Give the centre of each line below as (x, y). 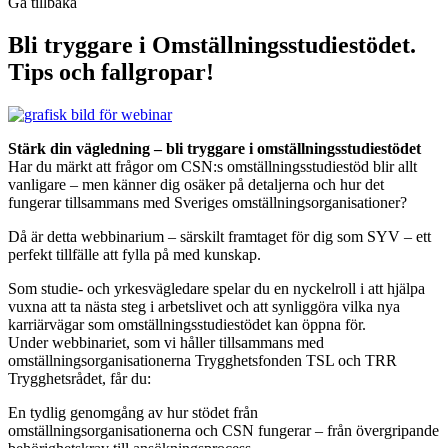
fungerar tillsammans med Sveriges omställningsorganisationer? (207, 202)
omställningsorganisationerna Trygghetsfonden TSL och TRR (202, 360)
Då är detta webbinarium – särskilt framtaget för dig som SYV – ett (219, 236)
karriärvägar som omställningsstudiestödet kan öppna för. (187, 324)
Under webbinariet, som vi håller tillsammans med (166, 342)
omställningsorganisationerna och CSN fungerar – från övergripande (223, 430)
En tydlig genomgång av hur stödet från (133, 412)
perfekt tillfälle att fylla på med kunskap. (134, 254)
